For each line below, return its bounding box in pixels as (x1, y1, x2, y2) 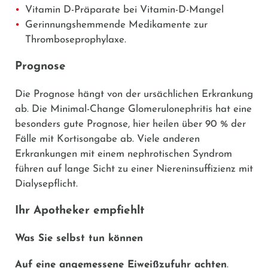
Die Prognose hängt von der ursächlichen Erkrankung (15, 89, 253, 99)
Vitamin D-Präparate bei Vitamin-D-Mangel (25, 4, 224, 15)
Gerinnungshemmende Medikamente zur (25, 19, 208, 30)
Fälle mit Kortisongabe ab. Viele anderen (15, 133, 200, 144)
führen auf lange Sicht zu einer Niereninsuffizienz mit (15, 163, 253, 174)
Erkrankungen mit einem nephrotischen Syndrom (15, 148, 232, 159)
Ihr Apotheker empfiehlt (15, 205, 144, 217)
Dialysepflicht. (15, 178, 78, 189)
